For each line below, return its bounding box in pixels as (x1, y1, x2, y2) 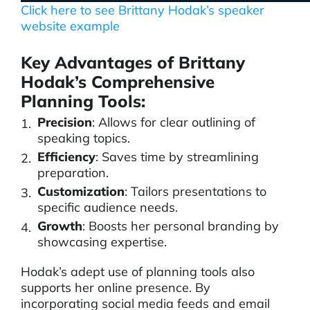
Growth (37, 218, 82, 234)
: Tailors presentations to (125, 183, 266, 199)
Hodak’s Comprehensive (21, 71, 215, 92)
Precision (37, 114, 92, 130)
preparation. (37, 165, 109, 181)
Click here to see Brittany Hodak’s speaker (21, 2, 264, 18)
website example (21, 18, 120, 34)
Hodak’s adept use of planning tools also (21, 264, 255, 280)
